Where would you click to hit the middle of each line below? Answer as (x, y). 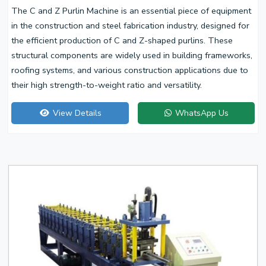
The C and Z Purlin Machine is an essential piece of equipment (131, 10)
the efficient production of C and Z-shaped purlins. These (122, 40)
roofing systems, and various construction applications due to (130, 70)
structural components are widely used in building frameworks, (132, 55)
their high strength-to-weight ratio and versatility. (107, 85)
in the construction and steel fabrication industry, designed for (130, 25)
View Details (76, 113)
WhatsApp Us (201, 113)
